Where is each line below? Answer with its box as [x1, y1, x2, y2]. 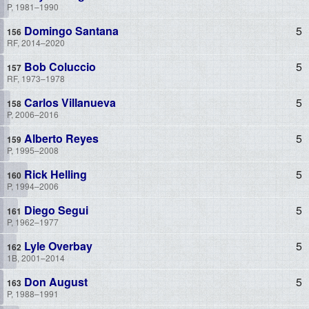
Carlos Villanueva [21, 94, 116, 110]
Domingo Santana [21, 22, 119, 39]
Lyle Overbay [21, 237, 92, 254]
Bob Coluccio [21, 58, 96, 74]
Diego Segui [21, 201, 88, 218]
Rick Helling [21, 166, 87, 182]
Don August [21, 273, 88, 290]
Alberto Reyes [21, 130, 99, 146]
